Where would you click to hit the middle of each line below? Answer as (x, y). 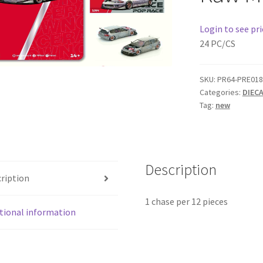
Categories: (221, 92)
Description (181, 170)
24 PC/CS (217, 43)
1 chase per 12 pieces (187, 201)
